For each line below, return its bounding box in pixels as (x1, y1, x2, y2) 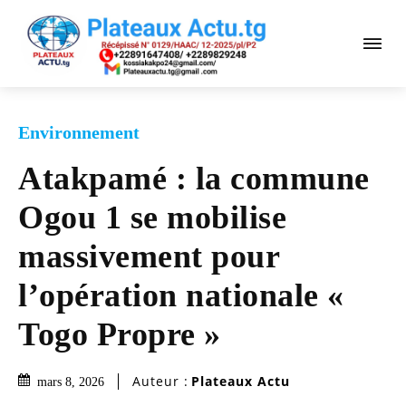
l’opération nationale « (18, 276, 344, 314)
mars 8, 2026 (37, 374, 104, 389)
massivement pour (18, 237, 279, 275)
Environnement (18, 121, 140, 142)
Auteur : (132, 372, 188, 391)
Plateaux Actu (191, 372, 290, 391)
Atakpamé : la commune (18, 159, 370, 197)
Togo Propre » (18, 315, 221, 353)
